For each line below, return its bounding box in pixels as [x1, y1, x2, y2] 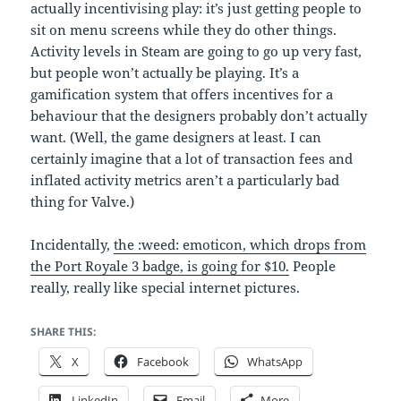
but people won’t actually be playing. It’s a [30, 63, 300, 81]
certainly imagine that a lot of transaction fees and [30, 149, 354, 167]
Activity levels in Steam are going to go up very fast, [30, 41, 363, 60]
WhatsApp [247, 353, 303, 370]
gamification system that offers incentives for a [30, 84, 334, 103]
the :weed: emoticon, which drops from [114, 235, 367, 253]
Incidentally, [30, 235, 115, 253]
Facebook [137, 353, 190, 370]
